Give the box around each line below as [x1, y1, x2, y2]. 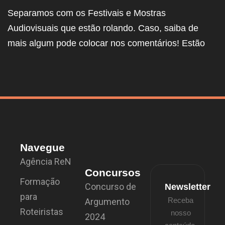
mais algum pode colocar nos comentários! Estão [8, 38, 205, 48]
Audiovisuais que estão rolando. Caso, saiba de [8, 23, 198, 33]
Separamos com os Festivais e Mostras [8, 8, 166, 18]
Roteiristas [20, 206, 63, 217]
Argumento [85, 196, 130, 207]
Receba [168, 195, 194, 204]
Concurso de [85, 181, 137, 192]
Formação [20, 176, 60, 187]
